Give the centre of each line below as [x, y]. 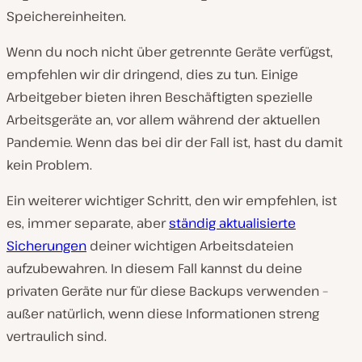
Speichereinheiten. [66, 17]
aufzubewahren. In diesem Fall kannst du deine [154, 269]
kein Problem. [49, 165]
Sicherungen [46, 246]
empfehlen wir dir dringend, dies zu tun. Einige [152, 75]
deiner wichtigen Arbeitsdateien [190, 246]
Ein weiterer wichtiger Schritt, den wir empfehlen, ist [172, 201]
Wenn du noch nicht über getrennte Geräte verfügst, [170, 52]
